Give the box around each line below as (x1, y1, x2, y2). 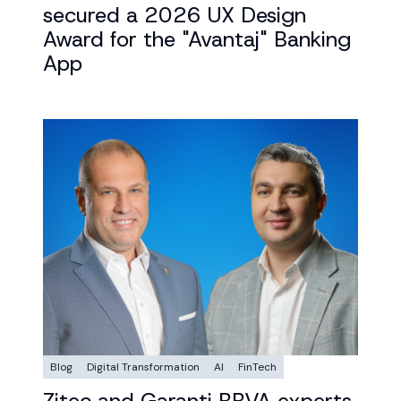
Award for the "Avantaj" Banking (43, 25, 351, 54)
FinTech (238, 360, 277, 374)
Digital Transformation (87, 360, 200, 374)
